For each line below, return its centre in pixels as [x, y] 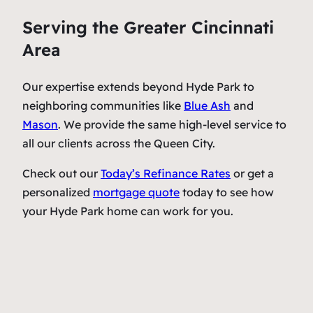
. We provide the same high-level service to [172, 125]
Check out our [61, 174]
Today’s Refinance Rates [166, 174]
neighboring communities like [103, 106]
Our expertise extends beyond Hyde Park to [138, 87]
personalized [58, 192]
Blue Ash [207, 106]
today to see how [227, 192]
